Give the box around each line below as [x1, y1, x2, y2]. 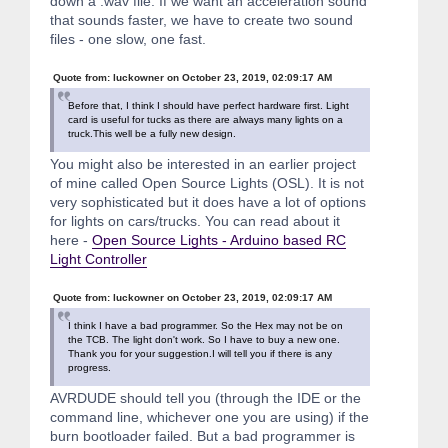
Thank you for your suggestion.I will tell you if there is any [68, 347, 332, 359]
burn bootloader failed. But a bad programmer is [50, 427, 355, 444]
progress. [68, 361, 111, 373]
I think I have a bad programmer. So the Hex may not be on [68, 319, 343, 331]
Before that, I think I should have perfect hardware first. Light [68, 99, 349, 111]
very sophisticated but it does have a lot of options [50, 193, 366, 210]
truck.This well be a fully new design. [68, 127, 236, 139]
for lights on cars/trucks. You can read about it [50, 212, 340, 229]
